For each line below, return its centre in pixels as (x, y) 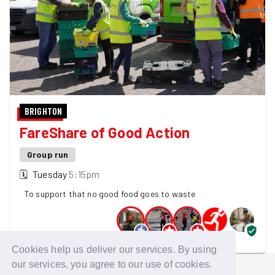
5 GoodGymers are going (64, 242)
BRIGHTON (44, 111)
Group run (48, 155)
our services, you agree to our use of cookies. (112, 264)
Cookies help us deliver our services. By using (114, 249)
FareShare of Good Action (105, 133)
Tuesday (50, 174)
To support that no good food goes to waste (110, 194)
